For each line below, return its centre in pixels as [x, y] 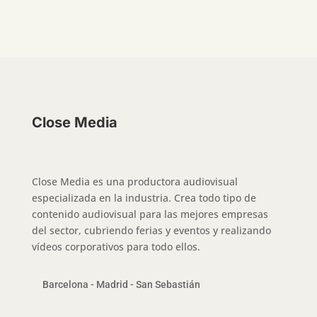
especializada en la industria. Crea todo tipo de [144, 198]
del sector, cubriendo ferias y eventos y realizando [151, 231]
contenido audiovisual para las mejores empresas [150, 214]
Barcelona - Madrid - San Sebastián [121, 285]
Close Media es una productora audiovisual [134, 182]
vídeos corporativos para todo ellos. [117, 247]
